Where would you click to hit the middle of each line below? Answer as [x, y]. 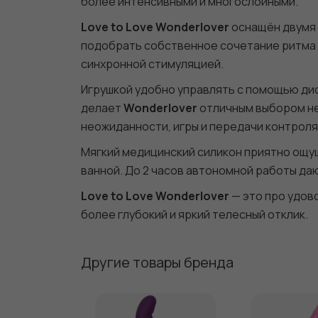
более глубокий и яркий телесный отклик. [194, 214]
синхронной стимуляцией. [152, 64]
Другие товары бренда [157, 262]
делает [102, 108]
